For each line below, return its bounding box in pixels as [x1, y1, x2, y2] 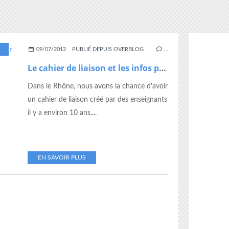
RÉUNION [26, 45, 53, 54]
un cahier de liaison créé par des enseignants [28, 96, 167, 103]
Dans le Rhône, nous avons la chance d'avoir [28, 83, 168, 90]
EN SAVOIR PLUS [38, 154, 86, 161]
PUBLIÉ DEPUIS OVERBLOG [72, 47, 144, 52]
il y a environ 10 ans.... [28, 109, 97, 117]
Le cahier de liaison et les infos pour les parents [159, 62, 166, 74]
